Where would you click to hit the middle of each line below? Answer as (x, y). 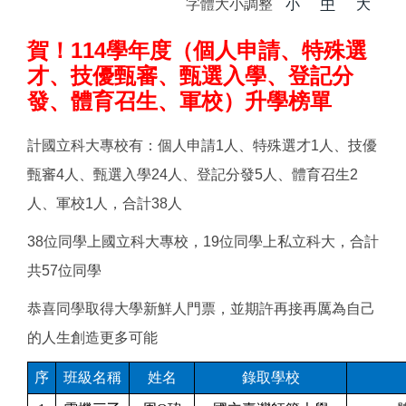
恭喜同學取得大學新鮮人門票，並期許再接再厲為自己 (201, 309)
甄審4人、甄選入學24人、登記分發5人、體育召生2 (193, 175)
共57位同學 (64, 271)
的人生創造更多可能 (92, 338)
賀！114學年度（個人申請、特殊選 (197, 50)
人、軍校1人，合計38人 (105, 204)
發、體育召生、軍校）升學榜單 (179, 101)
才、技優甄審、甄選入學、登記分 (190, 75)
